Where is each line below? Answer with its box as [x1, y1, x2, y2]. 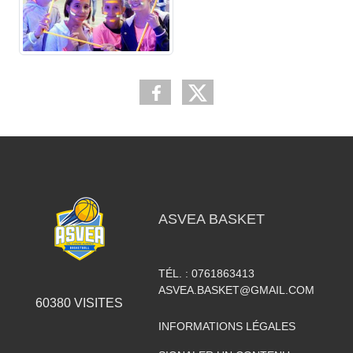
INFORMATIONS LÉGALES [158, 319, 295, 333]
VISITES [70, 295, 123, 310]
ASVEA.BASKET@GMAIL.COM [158, 283, 314, 296]
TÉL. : [158, 266, 191, 280]
